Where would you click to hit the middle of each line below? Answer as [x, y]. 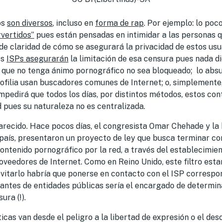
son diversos [30, 23]
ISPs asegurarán [37, 59]
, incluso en [74, 23]
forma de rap [119, 23]
